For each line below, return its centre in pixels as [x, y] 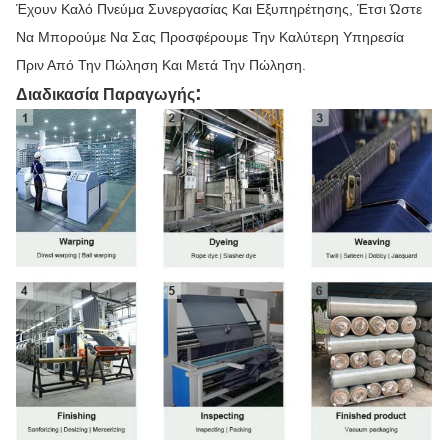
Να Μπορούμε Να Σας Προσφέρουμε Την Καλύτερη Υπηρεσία [210, 36]
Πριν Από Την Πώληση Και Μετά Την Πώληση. [161, 64]
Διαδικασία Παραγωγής [105, 94]
